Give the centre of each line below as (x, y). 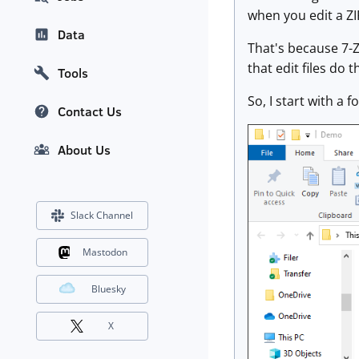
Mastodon (105, 252)
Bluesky (109, 289)
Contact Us (90, 112)
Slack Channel (102, 216)
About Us (84, 150)
